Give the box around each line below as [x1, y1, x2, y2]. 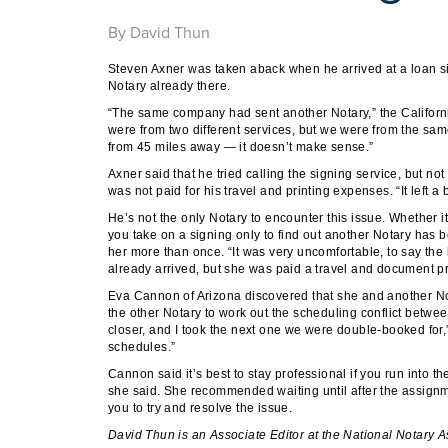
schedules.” [108, 340, 176, 354]
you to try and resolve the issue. [108, 401, 293, 415]
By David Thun [108, 23, 210, 43]
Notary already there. [108, 79, 231, 93]
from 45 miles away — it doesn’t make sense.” [108, 140, 374, 154]
